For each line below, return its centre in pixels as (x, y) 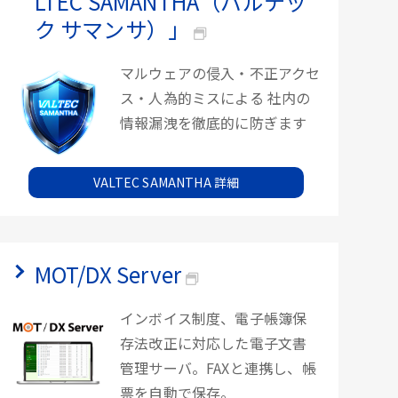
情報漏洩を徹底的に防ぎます (213, 123)
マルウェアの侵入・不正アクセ (220, 73)
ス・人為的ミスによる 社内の (215, 98)
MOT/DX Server (108, 275)
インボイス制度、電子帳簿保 (213, 318)
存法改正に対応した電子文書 (213, 343)
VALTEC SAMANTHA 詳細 (167, 183)
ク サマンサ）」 (112, 29)
